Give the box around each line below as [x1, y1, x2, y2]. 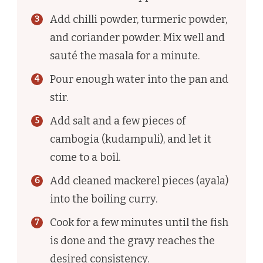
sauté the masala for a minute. [50, 49, 200, 63]
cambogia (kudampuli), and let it [50, 133, 211, 146]
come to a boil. [50, 151, 120, 164]
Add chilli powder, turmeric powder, [50, 13, 227, 26]
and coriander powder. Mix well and [50, 31, 225, 45]
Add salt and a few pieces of [50, 114, 186, 128]
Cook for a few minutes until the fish [50, 216, 228, 230]
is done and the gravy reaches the [50, 234, 215, 248]
